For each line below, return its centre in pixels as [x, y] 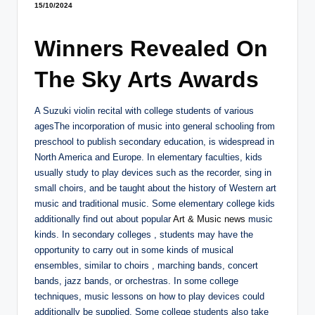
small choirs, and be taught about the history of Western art [155, 188]
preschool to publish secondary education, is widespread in [154, 141]
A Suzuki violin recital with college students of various [144, 110]
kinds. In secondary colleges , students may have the [144, 234]
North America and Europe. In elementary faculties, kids [148, 157]
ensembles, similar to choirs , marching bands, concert [146, 265]
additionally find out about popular [104, 219]
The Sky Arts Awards [147, 79]
